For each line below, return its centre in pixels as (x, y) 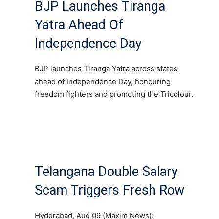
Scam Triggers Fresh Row (109, 190)
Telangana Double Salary (106, 171)
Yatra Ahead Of (79, 25)
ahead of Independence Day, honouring (103, 81)
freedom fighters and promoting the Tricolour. (114, 94)
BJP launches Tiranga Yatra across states (106, 68)
